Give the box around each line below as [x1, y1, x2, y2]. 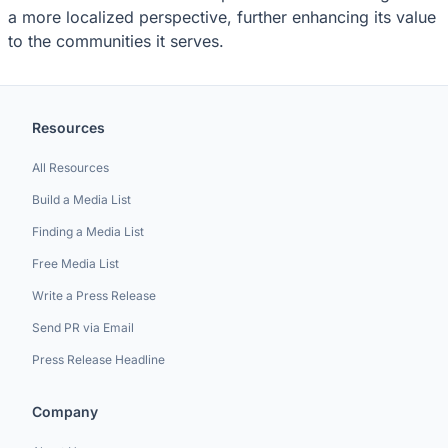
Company [32, 403, 98, 420]
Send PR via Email [32, 320, 134, 335]
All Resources [32, 160, 109, 175]
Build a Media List [32, 192, 131, 207]
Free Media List [32, 256, 119, 271]
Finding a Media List [32, 224, 144, 239]
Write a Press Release [32, 288, 156, 303]
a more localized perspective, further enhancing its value [8, 6, 436, 27]
